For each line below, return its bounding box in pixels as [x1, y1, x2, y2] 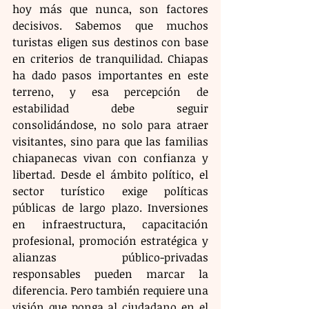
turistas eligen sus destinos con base [12, 34, 208, 50]
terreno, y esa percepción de [12, 84, 208, 100]
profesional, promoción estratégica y [12, 233, 208, 249]
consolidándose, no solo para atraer [12, 117, 208, 133]
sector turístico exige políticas [12, 183, 208, 199]
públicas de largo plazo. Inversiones [12, 200, 208, 216]
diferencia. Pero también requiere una [12, 283, 208, 299]
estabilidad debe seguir [12, 101, 208, 117]
